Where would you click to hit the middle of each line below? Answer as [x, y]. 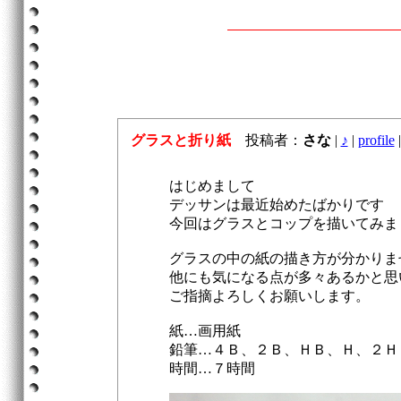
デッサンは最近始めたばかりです [276, 205]
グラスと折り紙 [180, 140]
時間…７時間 [212, 368]
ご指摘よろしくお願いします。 [269, 296]
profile [376, 140]
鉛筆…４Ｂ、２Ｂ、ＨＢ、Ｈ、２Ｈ [283, 350]
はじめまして [212, 186]
